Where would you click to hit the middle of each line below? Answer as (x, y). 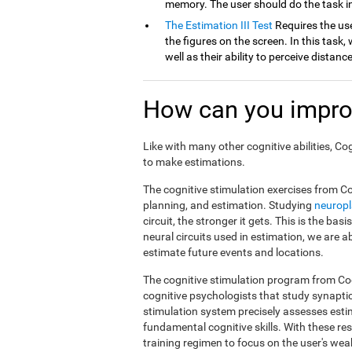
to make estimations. (194, 162)
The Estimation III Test (219, 25)
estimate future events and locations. (233, 252)
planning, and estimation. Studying (229, 205)
